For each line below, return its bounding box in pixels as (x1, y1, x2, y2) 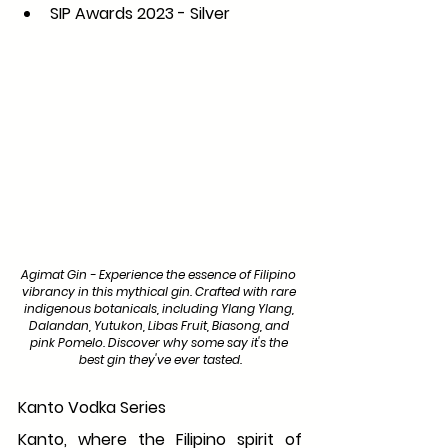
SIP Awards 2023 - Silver (50, 2, 230, 26)
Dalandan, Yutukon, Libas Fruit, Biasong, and (28, 316, 292, 334)
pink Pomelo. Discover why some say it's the (29, 333, 291, 351)
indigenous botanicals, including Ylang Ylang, (23, 299, 297, 317)
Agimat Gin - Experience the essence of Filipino (21, 265, 299, 283)
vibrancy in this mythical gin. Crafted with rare (21, 282, 299, 300)
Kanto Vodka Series (18, 395, 166, 419)
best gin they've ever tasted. (78, 350, 242, 368)
